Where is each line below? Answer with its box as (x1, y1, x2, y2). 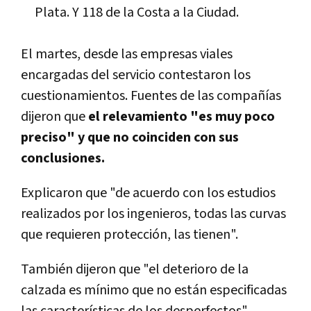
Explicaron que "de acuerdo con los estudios (21, 183, 276, 202)
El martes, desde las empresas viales (21, 44, 233, 63)
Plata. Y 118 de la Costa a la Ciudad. (35, 3, 239, 22)
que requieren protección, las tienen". (21, 225, 238, 244)
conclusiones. (21, 149, 105, 167)
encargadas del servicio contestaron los (21, 65, 251, 84)
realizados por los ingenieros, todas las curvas (21, 204, 286, 223)
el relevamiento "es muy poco (88, 107, 275, 126)
